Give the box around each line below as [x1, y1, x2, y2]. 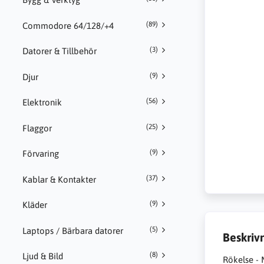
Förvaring [22, 148, 59, 159]
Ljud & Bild [22, 251, 63, 262]
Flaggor [22, 123, 52, 133]
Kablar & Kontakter [22, 174, 96, 184]
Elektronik [22, 97, 62, 108]
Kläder [22, 200, 47, 210]
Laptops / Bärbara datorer [22, 225, 123, 236]
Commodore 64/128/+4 [22, 20, 114, 31]
